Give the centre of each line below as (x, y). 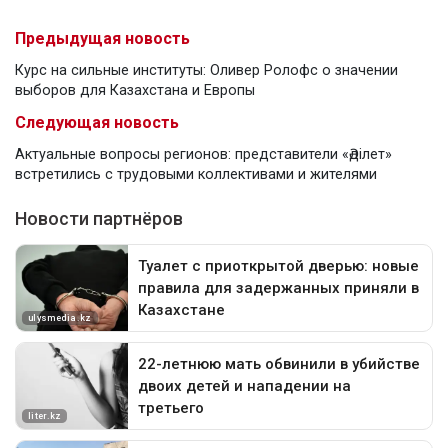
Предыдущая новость (102, 39)
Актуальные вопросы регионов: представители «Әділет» (203, 155)
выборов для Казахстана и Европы (135, 91)
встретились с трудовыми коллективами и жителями (196, 175)
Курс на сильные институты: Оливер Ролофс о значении (206, 71)
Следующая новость (97, 123)
